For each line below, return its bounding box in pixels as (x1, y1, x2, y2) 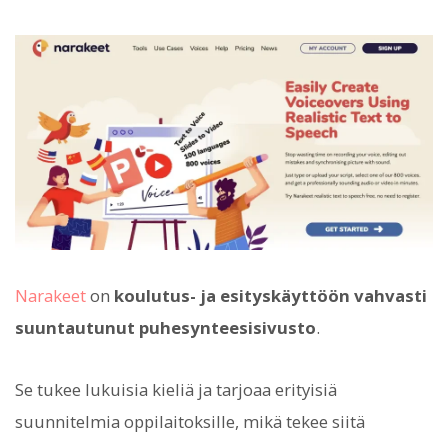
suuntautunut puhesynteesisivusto (15, 315, 316, 339)
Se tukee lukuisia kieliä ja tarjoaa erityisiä (15, 378, 337, 402)
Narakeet (15, 283, 86, 307)
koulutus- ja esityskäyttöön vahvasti (114, 283, 427, 307)
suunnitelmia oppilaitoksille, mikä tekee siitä (15, 410, 365, 434)
